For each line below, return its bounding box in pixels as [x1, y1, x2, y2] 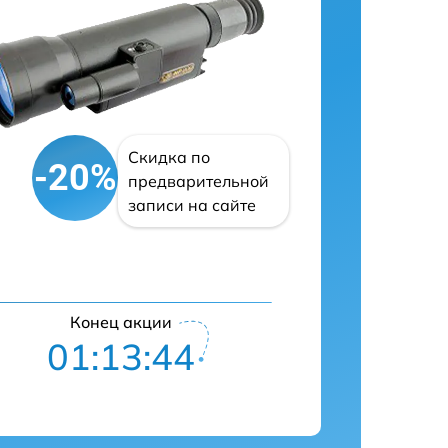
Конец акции [69, 312, 172, 332]
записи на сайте [128, 195, 257, 215]
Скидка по [128, 147, 211, 167]
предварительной [128, 171, 270, 191]
